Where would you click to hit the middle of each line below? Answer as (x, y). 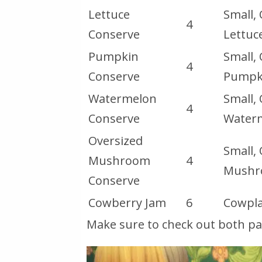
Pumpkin (113, 56)
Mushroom (119, 160)
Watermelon (123, 98)
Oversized (116, 140)
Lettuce (109, 14)
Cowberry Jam (127, 202)
